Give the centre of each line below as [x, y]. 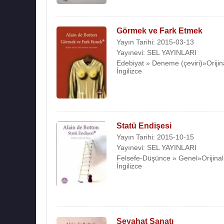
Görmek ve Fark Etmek [159, 30]
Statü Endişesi [144, 126]
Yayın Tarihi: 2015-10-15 [155, 137]
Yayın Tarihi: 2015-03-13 [155, 42]
